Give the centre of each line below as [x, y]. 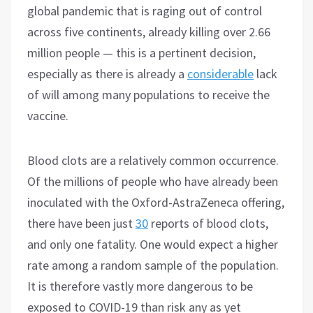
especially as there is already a [107, 73]
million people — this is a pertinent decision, [141, 52]
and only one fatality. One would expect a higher [153, 244]
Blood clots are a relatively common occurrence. [153, 160]
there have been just [81, 223]
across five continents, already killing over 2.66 [149, 31]
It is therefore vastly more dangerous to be [140, 286]
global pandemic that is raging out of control [145, 10]
